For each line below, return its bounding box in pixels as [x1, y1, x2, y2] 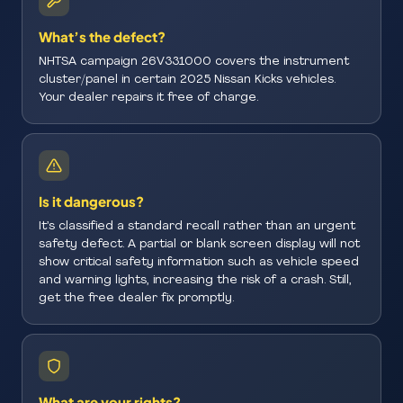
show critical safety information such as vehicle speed [39, 256, 359, 268]
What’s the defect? [39, 28, 166, 45]
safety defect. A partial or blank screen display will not [39, 238, 360, 250]
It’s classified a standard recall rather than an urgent [39, 220, 355, 232]
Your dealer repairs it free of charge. [39, 92, 258, 103]
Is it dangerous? [39, 193, 144, 210]
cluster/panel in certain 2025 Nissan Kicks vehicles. [39, 74, 336, 85]
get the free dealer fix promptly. [39, 292, 234, 304]
